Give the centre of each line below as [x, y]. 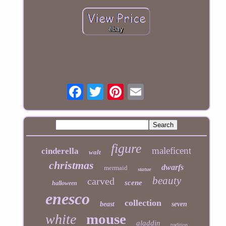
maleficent [172, 151]
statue [145, 169]
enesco [68, 199]
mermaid [116, 168]
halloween [64, 183]
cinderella [60, 151]
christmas [72, 165]
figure [127, 149]
